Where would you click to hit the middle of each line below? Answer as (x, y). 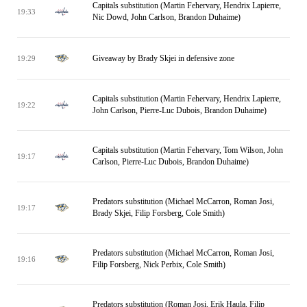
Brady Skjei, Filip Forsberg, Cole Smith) (159, 213)
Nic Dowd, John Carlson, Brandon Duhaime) (167, 17)
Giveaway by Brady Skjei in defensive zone (163, 58)
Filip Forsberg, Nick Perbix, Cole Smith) (159, 265)
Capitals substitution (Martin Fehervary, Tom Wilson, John (188, 150)
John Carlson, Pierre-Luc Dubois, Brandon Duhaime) (180, 110)
